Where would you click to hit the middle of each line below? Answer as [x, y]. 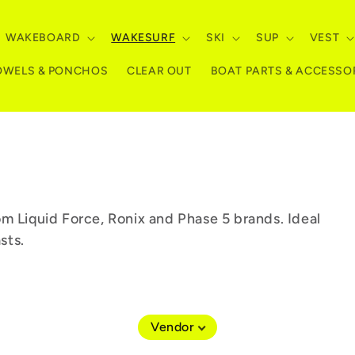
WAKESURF [143, 37]
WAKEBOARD [43, 37]
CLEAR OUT [159, 71]
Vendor [173, 327]
